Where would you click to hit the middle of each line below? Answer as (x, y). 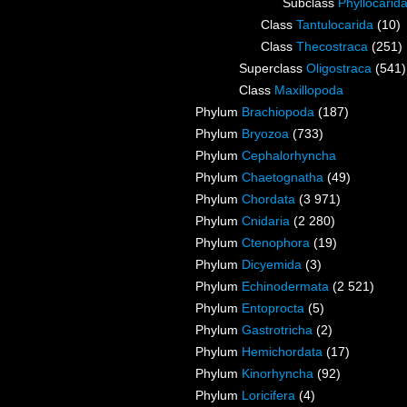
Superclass (273, 69)
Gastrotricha (277, 330)
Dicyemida (272, 265)
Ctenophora (276, 243)
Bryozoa (265, 134)
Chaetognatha (283, 178)
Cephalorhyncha (289, 156)
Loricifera (268, 396)
